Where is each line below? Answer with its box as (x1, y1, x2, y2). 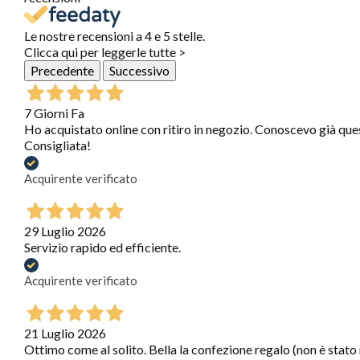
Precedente (31, 62, 94, 78)
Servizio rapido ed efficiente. (24, 239, 181, 255)
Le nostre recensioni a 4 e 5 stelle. (24, 27, 205, 43)
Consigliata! (24, 137, 91, 153)
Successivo (109, 62, 170, 78)
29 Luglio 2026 (24, 223, 106, 239)
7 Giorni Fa (24, 104, 84, 121)
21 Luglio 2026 (24, 325, 106, 341)
